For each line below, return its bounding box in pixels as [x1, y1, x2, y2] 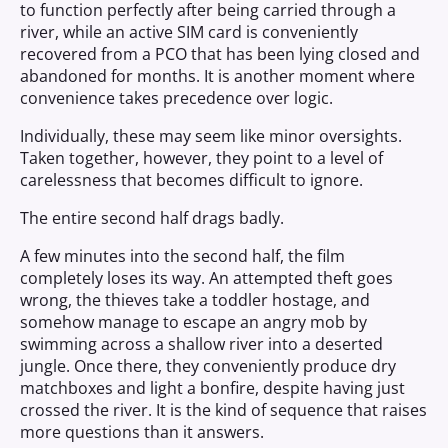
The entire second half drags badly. [20, 207, 284, 229]
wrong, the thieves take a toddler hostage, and [20, 289, 370, 311]
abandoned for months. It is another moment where [20, 65, 415, 87]
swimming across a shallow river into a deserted [20, 333, 383, 355]
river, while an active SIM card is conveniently [20, 21, 358, 43]
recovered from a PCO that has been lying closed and [20, 43, 420, 65]
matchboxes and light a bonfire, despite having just [20, 377, 405, 399]
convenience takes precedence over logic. [20, 87, 333, 109]
